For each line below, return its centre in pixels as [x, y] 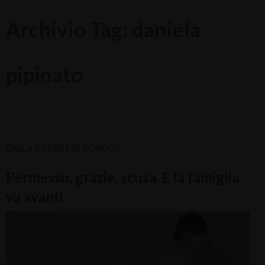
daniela [166, 29]
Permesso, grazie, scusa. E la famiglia [122, 177]
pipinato [44, 74]
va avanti [35, 196]
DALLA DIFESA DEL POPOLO [63, 148]
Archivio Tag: [69, 29]
